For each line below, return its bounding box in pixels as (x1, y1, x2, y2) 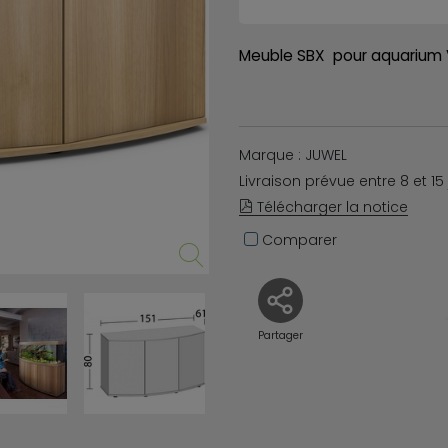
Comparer (258, 230, 337, 251)
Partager (257, 328, 303, 344)
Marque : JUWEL (239, 145, 347, 166)
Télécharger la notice (253, 197, 408, 218)
